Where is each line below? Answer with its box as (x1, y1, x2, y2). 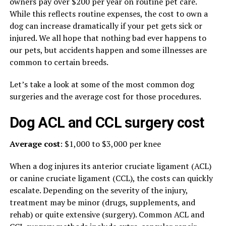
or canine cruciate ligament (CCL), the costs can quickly (9, 173, 213, 184)
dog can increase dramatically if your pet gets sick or (9, 20, 202, 31)
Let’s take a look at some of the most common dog (9, 79, 194, 90)
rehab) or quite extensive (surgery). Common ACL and (9, 209, 204, 220)
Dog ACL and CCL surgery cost (9, 114, 204, 131)
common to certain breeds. (9, 56, 108, 68)
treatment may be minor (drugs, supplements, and (9, 197, 195, 208)
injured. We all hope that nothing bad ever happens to (9, 32, 206, 43)
